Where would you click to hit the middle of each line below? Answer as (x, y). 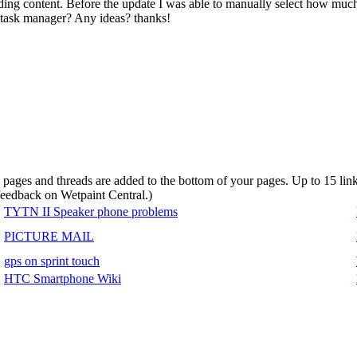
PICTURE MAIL (49, 236)
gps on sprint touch (52, 261)
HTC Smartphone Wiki (63, 278)
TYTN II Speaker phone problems (91, 211)
